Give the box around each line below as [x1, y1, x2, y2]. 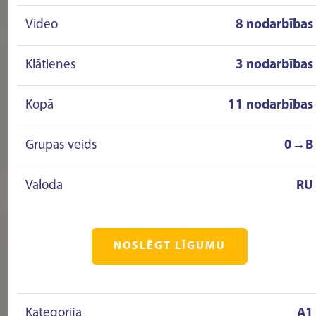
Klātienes [25, 59, 76, 72]
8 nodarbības [236, 18, 313, 32]
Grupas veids [25, 139, 97, 152]
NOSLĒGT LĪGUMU [113, 241, 226, 252]
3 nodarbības [236, 59, 313, 72]
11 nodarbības [228, 99, 313, 112]
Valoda [25, 179, 63, 193]
